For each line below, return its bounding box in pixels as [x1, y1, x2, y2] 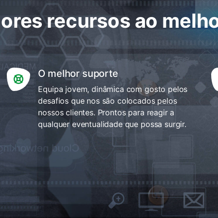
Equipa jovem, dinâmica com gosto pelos [38, 84, 188, 94]
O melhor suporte [38, 67, 118, 79]
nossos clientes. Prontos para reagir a [38, 107, 175, 117]
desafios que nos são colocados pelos [38, 95, 177, 106]
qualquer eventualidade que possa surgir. [38, 119, 186, 129]
